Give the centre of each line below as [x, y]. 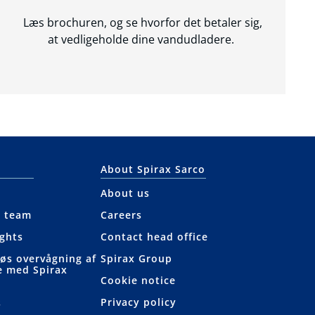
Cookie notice [139, 281]
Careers [122, 215]
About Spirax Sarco [153, 169]
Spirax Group [137, 259]
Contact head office [155, 237]
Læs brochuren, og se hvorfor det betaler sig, [142, 23]
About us [126, 193]
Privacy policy [139, 302]
